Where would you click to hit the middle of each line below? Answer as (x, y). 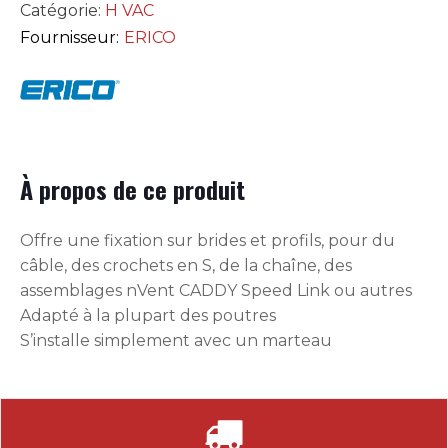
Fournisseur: (69, 37)
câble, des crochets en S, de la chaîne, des (186, 265)
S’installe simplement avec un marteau (176, 340)
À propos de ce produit (132, 189)
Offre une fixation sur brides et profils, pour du (207, 240)
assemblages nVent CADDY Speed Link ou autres (216, 290)
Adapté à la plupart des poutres (148, 315)
